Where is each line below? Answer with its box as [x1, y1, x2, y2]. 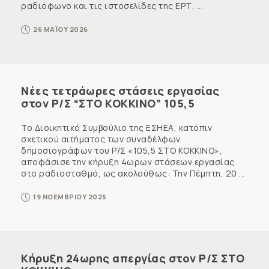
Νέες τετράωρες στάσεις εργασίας [21, 83, 220, 98]
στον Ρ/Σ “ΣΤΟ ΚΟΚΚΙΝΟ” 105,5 [21, 96, 195, 110]
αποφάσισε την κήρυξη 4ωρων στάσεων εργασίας [21, 156, 235, 168]
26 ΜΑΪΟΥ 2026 [33, 25, 88, 34]
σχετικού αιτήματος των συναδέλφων [21, 133, 181, 145]
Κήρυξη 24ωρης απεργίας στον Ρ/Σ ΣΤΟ [21, 251, 245, 265]
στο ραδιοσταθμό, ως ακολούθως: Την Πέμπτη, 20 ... [21, 168, 246, 179]
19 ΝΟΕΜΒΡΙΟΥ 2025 [33, 192, 107, 201]
